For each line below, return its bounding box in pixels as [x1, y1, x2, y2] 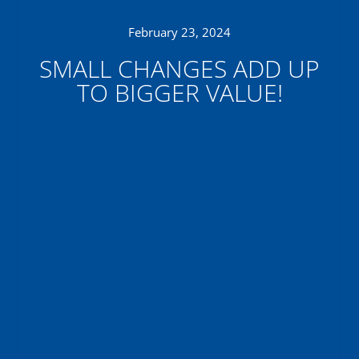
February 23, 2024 [128, 23, 231, 40]
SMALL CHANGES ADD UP [39, 51, 320, 85]
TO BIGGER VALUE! [76, 75, 283, 109]
